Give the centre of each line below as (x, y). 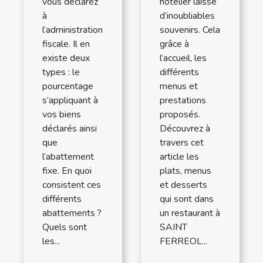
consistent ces (72, 185)
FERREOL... (183, 241)
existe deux (66, 58)
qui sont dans (187, 199)
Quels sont (65, 227)
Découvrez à (185, 128)
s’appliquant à (70, 100)
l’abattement (68, 156)
